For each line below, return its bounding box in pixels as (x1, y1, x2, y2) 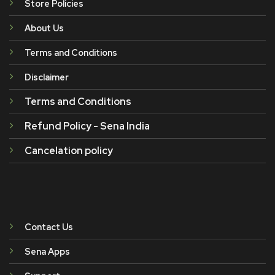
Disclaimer (24, 71, 69, 83)
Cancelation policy (24, 144, 113, 157)
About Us (24, 21, 64, 34)
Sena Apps (24, 245, 70, 257)
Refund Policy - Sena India (24, 119, 150, 133)
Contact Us (24, 220, 73, 233)
